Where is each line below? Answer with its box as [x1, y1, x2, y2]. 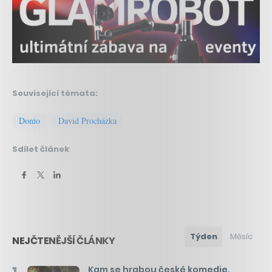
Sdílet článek [12, 143, 69, 155]
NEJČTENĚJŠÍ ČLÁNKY [12, 234, 115, 248]
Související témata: [12, 87, 98, 100]
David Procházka [58, 115, 117, 127]
